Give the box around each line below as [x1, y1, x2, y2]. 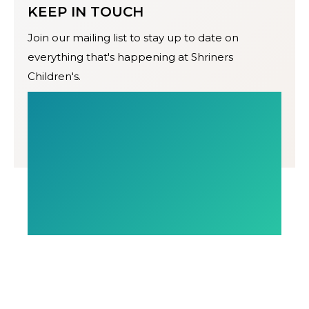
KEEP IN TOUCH [28, 3, 143, 21]
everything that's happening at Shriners [28, 50, 233, 64]
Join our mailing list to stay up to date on [28, 31, 239, 45]
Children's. [28, 70, 81, 83]
